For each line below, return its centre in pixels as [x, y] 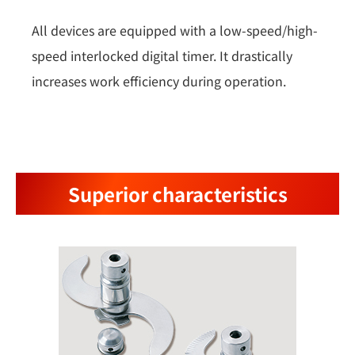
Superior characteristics [177, 194]
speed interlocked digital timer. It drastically [162, 56]
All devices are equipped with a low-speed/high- [175, 31]
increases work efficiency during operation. [159, 81]
